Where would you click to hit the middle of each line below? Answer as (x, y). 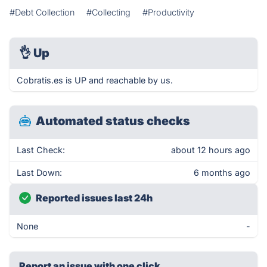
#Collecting (108, 12)
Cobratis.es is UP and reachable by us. (95, 80)
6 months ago (222, 173)
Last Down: (39, 173)
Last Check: (41, 150)
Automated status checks (113, 121)
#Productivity (168, 12)
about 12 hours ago (211, 150)
